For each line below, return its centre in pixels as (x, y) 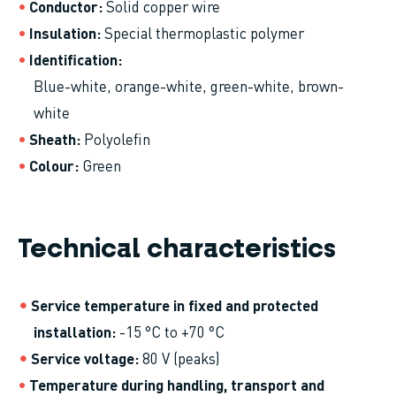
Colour (52, 165)
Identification (73, 59)
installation (72, 331)
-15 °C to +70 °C (172, 331)
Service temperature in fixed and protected (175, 305)
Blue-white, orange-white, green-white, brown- (189, 85)
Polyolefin (117, 138)
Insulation (63, 32)
